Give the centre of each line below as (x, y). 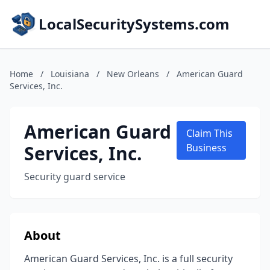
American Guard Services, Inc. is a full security (128, 259)
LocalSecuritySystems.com (134, 24)
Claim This (209, 133)
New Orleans (133, 74)
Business (206, 148)
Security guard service (75, 177)
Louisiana (70, 74)
